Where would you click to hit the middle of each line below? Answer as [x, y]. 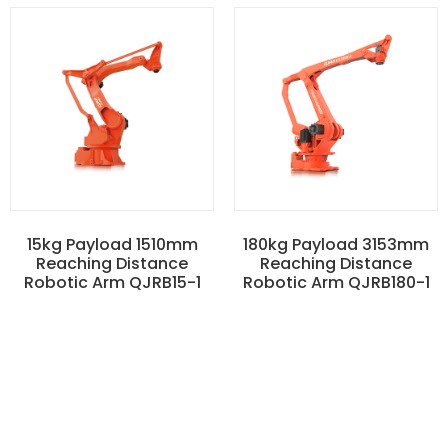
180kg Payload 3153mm [336, 244]
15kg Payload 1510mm [112, 244]
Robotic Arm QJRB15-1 [112, 282]
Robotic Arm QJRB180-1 [336, 282]
